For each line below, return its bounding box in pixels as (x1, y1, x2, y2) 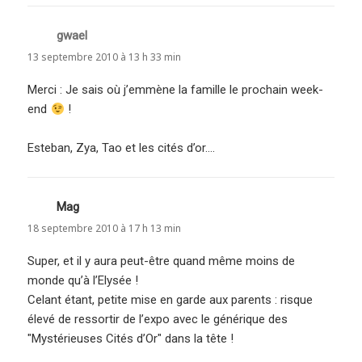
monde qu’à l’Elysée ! (27, 273, 139, 288)
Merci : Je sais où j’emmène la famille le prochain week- (27, 82, 324, 98)
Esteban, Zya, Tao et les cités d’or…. (27, 141, 216, 156)
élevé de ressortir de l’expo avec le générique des (27, 312, 288, 327)
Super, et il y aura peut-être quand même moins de (27, 254, 296, 269)
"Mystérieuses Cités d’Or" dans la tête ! (27, 331, 234, 347)
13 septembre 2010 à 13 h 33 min (27, 50, 182, 65)
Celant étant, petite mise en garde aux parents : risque (27, 293, 314, 308)
